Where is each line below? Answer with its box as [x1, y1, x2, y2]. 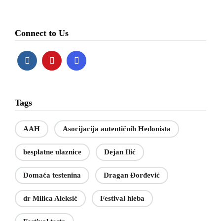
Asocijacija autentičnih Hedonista [63, 125, 171, 133]
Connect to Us [15, 28, 69, 38]
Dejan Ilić [104, 148, 136, 156]
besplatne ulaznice [23, 148, 81, 156]
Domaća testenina [23, 171, 81, 180]
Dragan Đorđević [104, 171, 160, 180]
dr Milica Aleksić [23, 194, 77, 203]
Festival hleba [100, 194, 145, 203]
